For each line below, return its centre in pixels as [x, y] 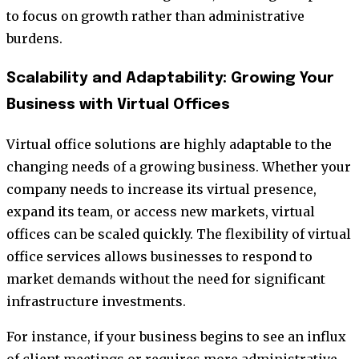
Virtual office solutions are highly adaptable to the [169, 144]
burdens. [34, 39]
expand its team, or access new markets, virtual [161, 211]
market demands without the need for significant [166, 278]
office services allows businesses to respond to [159, 256]
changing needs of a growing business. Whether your [179, 166]
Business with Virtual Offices [118, 104]
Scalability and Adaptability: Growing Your [170, 78]
